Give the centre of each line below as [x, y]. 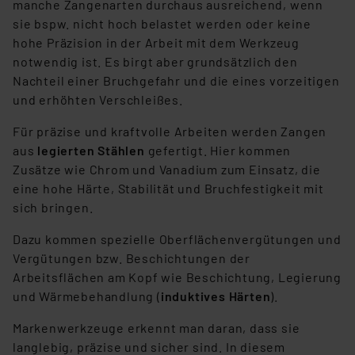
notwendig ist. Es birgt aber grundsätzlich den [155, 62]
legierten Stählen [90, 151]
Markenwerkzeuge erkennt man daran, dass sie [157, 328]
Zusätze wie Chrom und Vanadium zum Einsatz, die [167, 170]
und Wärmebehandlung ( [87, 296]
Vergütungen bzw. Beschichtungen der [132, 258]
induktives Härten [216, 296]
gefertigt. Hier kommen [218, 151]
